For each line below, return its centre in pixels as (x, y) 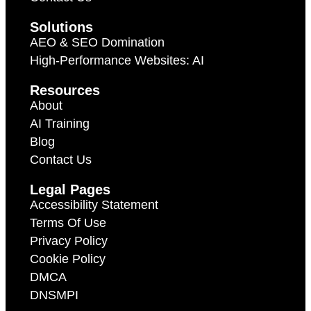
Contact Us (61, 160)
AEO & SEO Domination (97, 43)
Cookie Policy (68, 259)
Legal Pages (70, 190)
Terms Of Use (68, 223)
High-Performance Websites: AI (117, 61)
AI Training (60, 124)
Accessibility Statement (94, 205)
